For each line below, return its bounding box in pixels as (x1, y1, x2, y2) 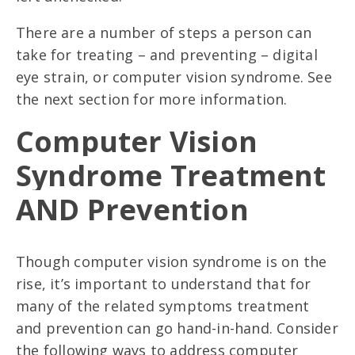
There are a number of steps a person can (16, 23, 312, 43)
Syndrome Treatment (16, 156, 326, 196)
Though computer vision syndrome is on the (16, 252, 327, 272)
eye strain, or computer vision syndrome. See (16, 67, 332, 87)
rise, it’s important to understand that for (16, 274, 311, 294)
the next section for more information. (16, 90, 288, 109)
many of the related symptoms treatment (16, 296, 310, 316)
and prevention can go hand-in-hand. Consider (16, 319, 338, 338)
